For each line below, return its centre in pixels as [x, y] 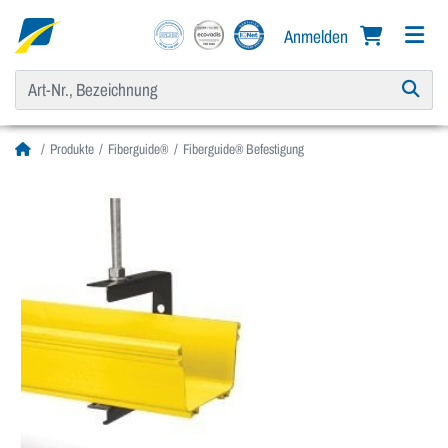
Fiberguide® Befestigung [243, 150]
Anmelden [317, 36]
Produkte [72, 150]
